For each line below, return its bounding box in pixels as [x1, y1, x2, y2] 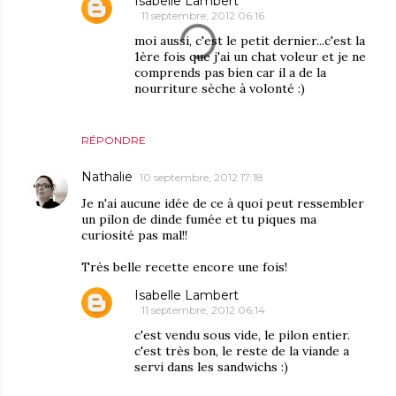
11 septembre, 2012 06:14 [141, 303, 265, 317]
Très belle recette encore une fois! [81, 259, 287, 276]
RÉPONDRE [81, 133, 146, 148]
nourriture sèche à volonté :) [134, 80, 305, 97]
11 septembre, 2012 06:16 [141, 9, 264, 23]
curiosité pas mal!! [81, 227, 187, 244]
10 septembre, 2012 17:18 [140, 171, 263, 185]
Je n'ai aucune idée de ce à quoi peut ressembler [81, 195, 364, 212]
